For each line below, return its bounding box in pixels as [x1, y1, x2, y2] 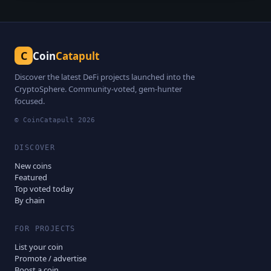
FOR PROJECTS [15, 224, 76, 233]
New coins [15, 160, 51, 172]
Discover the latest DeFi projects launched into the [15, 71, 195, 83]
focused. [15, 96, 45, 107]
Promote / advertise [15, 253, 87, 264]
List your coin [15, 241, 63, 253]
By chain [15, 195, 45, 206]
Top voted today [15, 183, 74, 195]
